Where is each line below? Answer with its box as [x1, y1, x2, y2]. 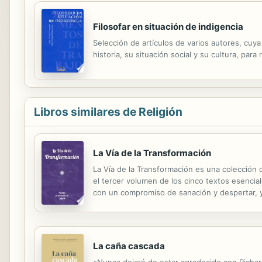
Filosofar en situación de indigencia [93, 20, 243, 32]
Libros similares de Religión [34, 105, 182, 119]
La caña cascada [93, 240, 165, 252]
